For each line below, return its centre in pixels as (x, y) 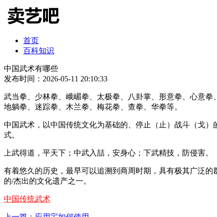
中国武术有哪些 (31, 69)
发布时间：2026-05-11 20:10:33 (56, 79)
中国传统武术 (27, 199)
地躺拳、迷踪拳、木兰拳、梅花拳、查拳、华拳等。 (93, 107)
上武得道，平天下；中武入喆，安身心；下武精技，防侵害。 (108, 153)
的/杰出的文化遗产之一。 (47, 181)
